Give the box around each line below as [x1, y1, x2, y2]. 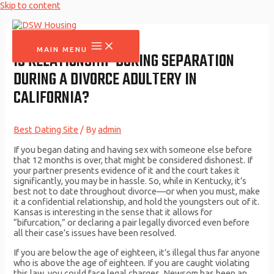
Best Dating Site [13, 124, 79, 135]
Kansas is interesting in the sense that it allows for [13, 207, 213, 218]
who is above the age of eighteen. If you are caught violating [13, 257, 250, 268]
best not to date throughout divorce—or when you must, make [13, 186, 261, 197]
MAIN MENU [37, 45, 87, 53]
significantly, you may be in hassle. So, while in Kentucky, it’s [13, 176, 247, 187]
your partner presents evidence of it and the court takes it [13, 165, 240, 176]
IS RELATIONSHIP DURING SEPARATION [13, 48, 235, 75]
